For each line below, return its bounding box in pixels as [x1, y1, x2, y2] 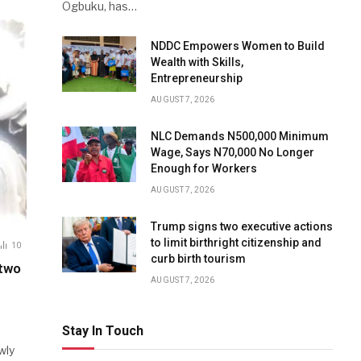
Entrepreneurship [151, 72, 243, 85]
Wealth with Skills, [151, 56, 243, 69]
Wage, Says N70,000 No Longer [151, 146, 314, 160]
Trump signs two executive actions [151, 220, 333, 234]
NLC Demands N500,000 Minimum [151, 130, 329, 143]
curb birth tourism [151, 252, 246, 266]
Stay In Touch [62, 323, 143, 339]
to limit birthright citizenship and [151, 236, 322, 250]
